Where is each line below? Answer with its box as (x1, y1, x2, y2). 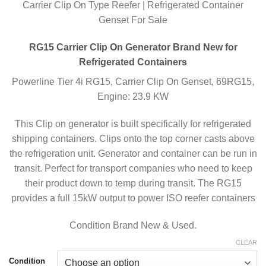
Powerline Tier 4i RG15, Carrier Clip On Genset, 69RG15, (12, 77, 254, 87)
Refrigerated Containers (79, 57, 187, 68)
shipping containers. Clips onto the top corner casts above (11, 133, 255, 144)
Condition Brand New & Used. (69, 220, 197, 230)
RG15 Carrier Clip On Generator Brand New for (28, 42, 237, 53)
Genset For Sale (99, 15, 167, 26)
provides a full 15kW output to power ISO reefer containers (11, 192, 255, 203)
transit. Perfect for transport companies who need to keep (14, 163, 252, 173)
